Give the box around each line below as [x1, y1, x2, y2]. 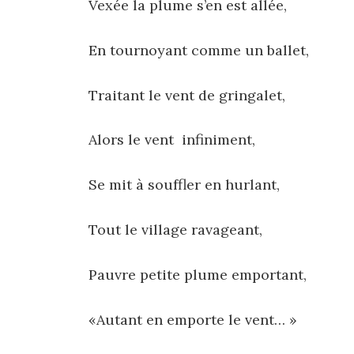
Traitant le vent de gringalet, [88, 85, 285, 104]
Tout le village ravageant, [88, 220, 262, 239]
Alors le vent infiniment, [88, 130, 255, 149]
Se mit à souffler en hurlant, [88, 175, 280, 194]
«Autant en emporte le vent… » [88, 310, 297, 329]
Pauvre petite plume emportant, [88, 265, 307, 284]
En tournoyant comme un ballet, [88, 40, 309, 59]
